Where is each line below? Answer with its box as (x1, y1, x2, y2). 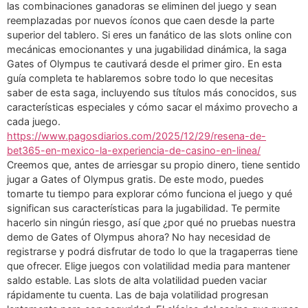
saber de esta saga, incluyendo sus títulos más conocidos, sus (7, 86, 297, 98)
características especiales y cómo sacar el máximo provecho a (7, 100, 298, 113)
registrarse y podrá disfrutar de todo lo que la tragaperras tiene (7, 245, 298, 257)
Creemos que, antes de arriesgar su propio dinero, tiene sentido (7, 158, 300, 170)
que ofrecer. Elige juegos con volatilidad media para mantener (7, 259, 290, 272)
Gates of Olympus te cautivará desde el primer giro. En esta (7, 57, 282, 69)
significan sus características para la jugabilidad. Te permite (7, 201, 280, 214)
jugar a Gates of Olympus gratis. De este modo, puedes (7, 173, 264, 185)
